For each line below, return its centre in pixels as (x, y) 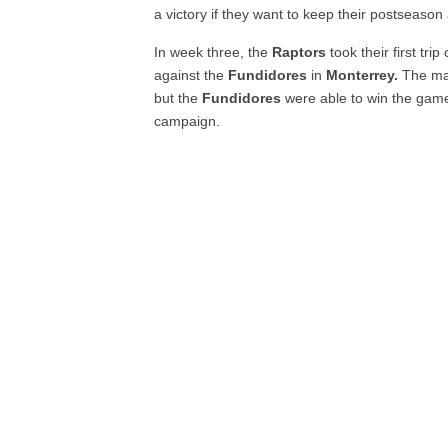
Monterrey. (362, 75)
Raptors (299, 52)
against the (191, 75)
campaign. (187, 121)
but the (178, 98)
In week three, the (213, 52)
